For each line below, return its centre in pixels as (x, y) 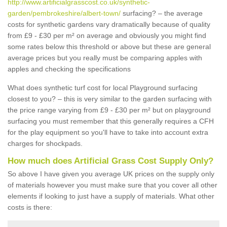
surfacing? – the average (162, 13)
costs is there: (30, 207)
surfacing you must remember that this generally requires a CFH (111, 121)
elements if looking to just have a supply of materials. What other (111, 196)
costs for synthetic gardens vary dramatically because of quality (109, 24)
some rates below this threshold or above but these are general (109, 47)
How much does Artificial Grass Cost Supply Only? (110, 161)
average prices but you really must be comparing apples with (105, 58)
